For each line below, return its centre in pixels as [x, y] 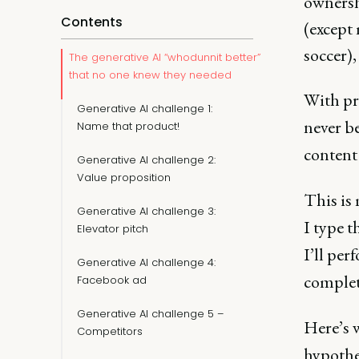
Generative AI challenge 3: [146, 211]
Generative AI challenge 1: [145, 109]
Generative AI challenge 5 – [150, 314]
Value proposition [124, 177]
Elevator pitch [113, 229]
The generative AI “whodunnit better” [165, 57]
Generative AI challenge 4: [146, 262]
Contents [92, 22]
